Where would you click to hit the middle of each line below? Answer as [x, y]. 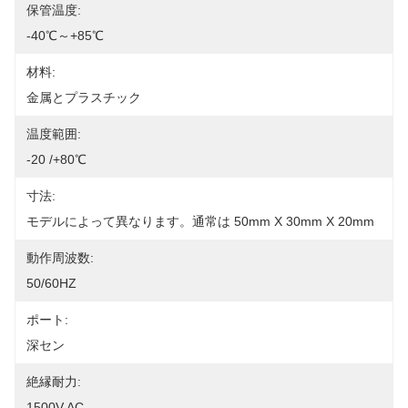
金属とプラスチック [84, 97]
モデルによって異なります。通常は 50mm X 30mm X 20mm [200, 221]
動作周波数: [60, 258]
